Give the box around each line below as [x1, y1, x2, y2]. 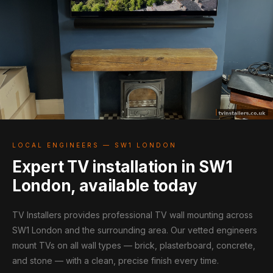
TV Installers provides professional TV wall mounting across [12, 210, 253, 220]
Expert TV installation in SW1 [12, 157, 233, 176]
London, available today [12, 176, 198, 195]
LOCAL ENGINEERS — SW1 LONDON [12, 141, 177, 149]
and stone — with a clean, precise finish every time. [12, 255, 219, 266]
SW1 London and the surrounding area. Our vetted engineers [12, 225, 257, 235]
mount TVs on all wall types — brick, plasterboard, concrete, [12, 240, 255, 250]
